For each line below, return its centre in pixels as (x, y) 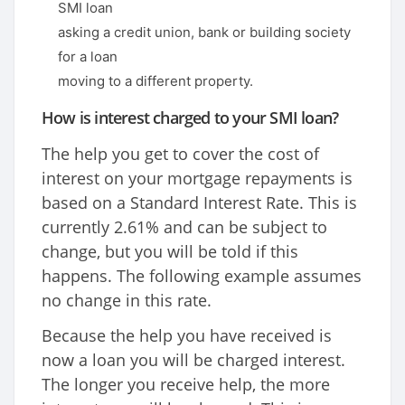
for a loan (88, 57)
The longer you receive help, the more (186, 385)
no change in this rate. (127, 301)
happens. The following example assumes (202, 276)
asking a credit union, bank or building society (204, 33)
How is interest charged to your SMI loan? (190, 118)
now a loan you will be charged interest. (193, 360)
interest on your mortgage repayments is (197, 179)
